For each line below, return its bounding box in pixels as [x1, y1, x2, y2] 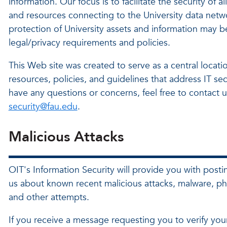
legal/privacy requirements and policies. [8, 36, 170, 49]
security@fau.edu [8, 100, 78, 113]
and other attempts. [8, 191, 89, 204]
